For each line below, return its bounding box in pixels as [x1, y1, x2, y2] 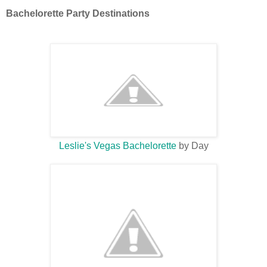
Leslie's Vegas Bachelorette [58, 141, 176, 151]
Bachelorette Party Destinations [6, 8, 150, 19]
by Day [176, 141, 209, 151]
